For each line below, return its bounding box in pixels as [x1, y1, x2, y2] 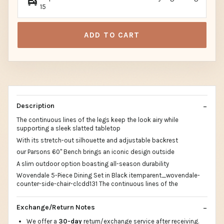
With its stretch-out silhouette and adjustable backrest [16, 136, 178, 144]
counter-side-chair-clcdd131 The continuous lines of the [16, 180, 178, 188]
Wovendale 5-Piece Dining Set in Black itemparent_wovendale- [16, 171, 200, 179]
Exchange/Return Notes [16, 202, 95, 211]
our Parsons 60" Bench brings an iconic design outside [16, 148, 174, 156]
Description [16, 101, 54, 110]
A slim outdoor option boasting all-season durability [16, 159, 169, 167]
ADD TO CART [84, 30, 140, 40]
